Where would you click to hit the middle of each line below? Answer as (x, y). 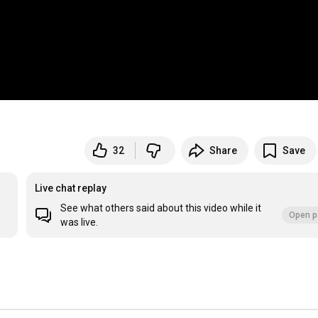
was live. (79, 223)
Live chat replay (71, 188)
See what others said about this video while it (161, 208)
